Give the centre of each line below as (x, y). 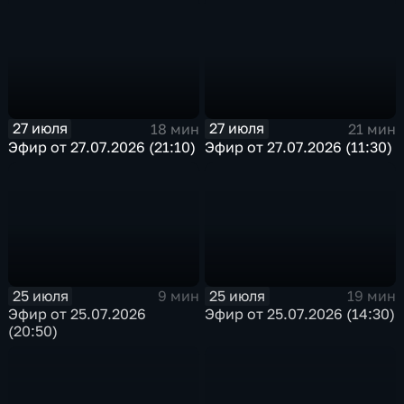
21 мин (372, 129)
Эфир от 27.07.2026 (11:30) (299, 147)
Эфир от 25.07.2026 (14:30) (300, 314)
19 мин (371, 296)
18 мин (174, 129)
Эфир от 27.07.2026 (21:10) (102, 147)
